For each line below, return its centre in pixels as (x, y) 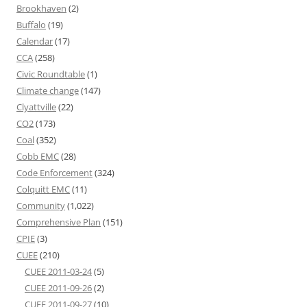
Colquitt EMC (43, 189)
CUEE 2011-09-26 (58, 288)
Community (41, 206)
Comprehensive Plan (59, 222)
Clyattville (36, 107)
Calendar (35, 41)
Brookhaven (41, 8)
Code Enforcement (54, 173)
